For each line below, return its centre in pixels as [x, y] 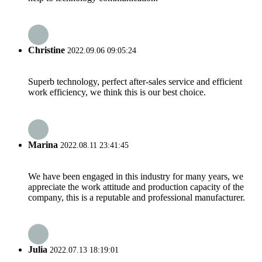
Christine [46, 50]
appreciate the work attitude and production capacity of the [136, 187]
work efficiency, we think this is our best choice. [117, 92]
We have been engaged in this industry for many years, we [136, 176]
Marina [43, 144]
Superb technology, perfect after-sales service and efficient [135, 82]
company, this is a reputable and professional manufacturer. [137, 197]
